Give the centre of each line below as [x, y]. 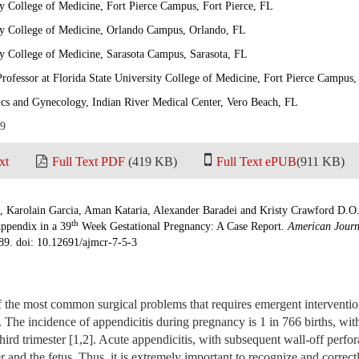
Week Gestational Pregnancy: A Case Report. [183, 226]
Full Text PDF [89, 161]
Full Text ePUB [256, 161]
